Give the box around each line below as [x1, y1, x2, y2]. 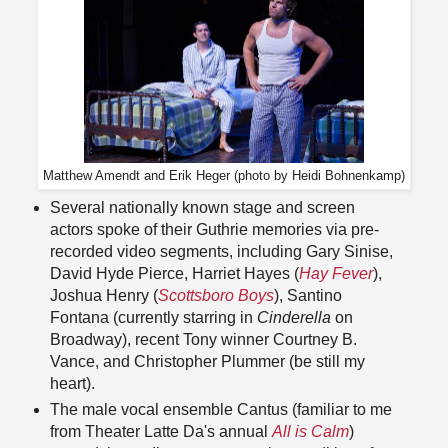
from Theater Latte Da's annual [49, 423, 272, 441]
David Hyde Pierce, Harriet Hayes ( [49, 265, 299, 283]
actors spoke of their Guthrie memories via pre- [49, 221, 379, 239]
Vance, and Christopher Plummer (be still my [49, 353, 365, 371]
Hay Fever [298, 265, 373, 283]
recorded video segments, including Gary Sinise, [49, 243, 393, 261]
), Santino [273, 287, 342, 305]
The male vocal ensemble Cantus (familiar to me [49, 401, 392, 419]
